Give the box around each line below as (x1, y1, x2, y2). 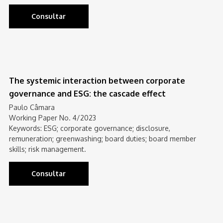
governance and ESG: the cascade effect (8, 89, 166, 99)
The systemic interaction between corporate (8, 76, 185, 86)
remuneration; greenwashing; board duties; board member (8, 134, 196, 143)
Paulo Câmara (8, 103, 55, 111)
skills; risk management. (8, 145, 86, 153)
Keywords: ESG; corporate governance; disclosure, (8, 124, 170, 132)
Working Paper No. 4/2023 (8, 113, 96, 122)
